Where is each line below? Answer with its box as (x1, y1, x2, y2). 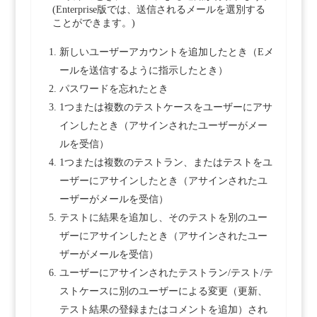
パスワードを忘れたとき (59, 83, 168, 95)
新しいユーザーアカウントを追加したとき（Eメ (59, 47, 274, 58)
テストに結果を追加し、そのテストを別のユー (59, 212, 267, 224)
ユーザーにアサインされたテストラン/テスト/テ (59, 267, 273, 279)
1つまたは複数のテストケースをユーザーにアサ (59, 102, 272, 113)
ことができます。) (52, 18, 135, 29)
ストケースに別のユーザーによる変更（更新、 (59, 286, 267, 297)
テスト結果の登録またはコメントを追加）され (59, 304, 267, 316)
